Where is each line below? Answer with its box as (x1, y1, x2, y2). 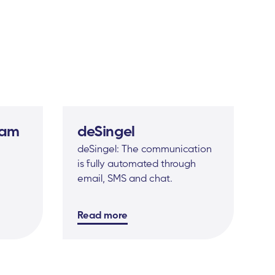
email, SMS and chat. (77, 171, 173, 184)
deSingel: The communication (77, 142, 212, 155)
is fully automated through (77, 157, 196, 169)
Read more (77, 208, 128, 221)
